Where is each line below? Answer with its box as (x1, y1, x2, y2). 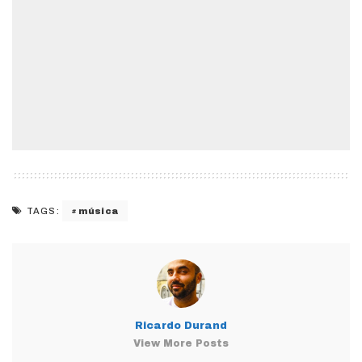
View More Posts (133, 338, 229, 350)
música (78, 205, 119, 216)
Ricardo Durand (135, 320, 227, 332)
